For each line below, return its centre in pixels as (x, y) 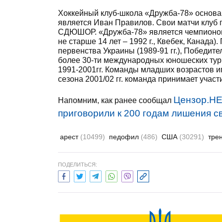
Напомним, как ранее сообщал (116, 100)
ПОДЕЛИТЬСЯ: (78, 165)
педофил (125, 137)
